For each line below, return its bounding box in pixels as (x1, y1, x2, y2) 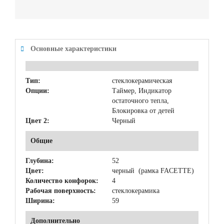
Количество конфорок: (25, 176, 98, 184)
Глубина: (25, 156, 54, 164)
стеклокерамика (112, 186, 159, 194)
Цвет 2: (25, 116, 49, 124)
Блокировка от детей (112, 106, 174, 114)
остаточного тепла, (112, 96, 169, 104)
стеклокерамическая (112, 76, 172, 84)
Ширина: (25, 196, 55, 204)
